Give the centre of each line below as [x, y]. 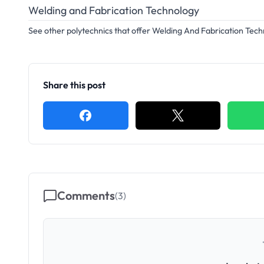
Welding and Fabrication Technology [114, 10]
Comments [86, 195]
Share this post [74, 85]
